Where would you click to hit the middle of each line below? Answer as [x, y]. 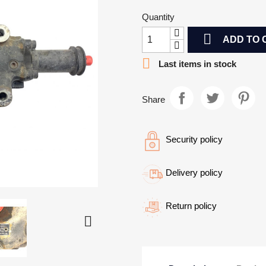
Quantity [158, 17]
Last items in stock [196, 64]
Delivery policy [194, 172]
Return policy [191, 206]
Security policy [194, 139]
